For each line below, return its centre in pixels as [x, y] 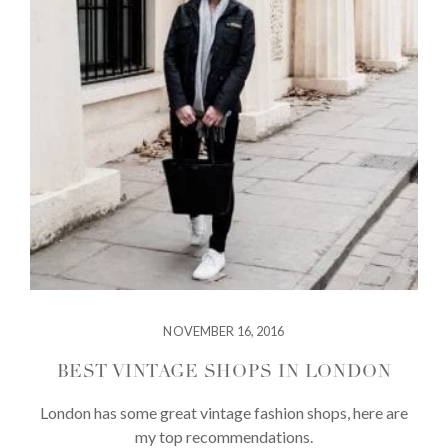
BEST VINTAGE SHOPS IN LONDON [224, 373]
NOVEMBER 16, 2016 [224, 330]
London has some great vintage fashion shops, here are [224, 413]
